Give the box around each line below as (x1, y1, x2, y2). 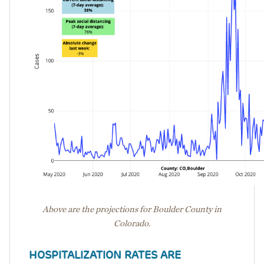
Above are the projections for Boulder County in (42, 205, 222, 214)
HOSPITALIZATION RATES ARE (29, 248, 181, 262)
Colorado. (114, 219, 150, 229)
